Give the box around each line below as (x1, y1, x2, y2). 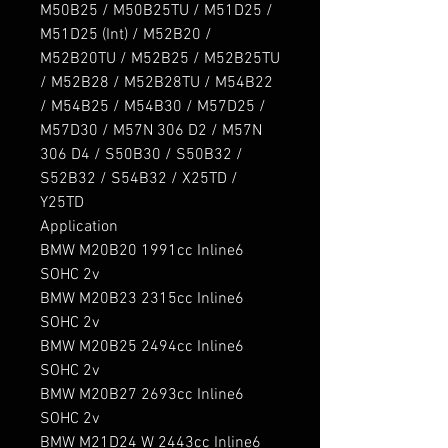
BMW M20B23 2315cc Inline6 (40, 289, 244, 310)
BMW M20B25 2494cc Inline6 (40, 337, 244, 358)
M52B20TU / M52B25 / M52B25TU (40, 49, 280, 70)
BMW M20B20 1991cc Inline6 (40, 241, 244, 262)
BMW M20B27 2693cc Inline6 (40, 385, 244, 406)
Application (40, 217, 118, 238)
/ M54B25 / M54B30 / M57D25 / (40, 97, 266, 118)
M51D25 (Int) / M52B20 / (40, 25, 212, 46)
